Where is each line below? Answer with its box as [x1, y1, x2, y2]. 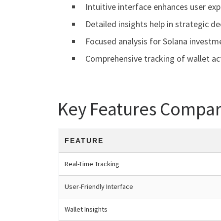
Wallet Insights [65, 205, 108, 214]
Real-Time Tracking [65, 159, 119, 169]
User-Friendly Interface [65, 182, 133, 191]
